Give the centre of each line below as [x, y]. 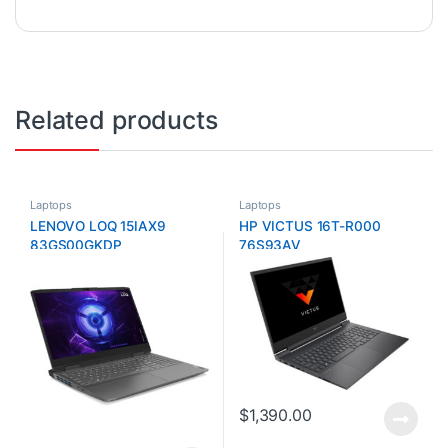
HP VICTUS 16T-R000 [309, 226]
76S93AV [270, 245]
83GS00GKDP [75, 245]
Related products [116, 120]
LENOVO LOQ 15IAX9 [97, 226]
